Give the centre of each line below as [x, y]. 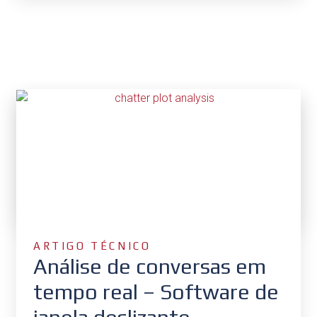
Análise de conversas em [150, 267]
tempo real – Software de [156, 292]
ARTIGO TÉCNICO [92, 246]
